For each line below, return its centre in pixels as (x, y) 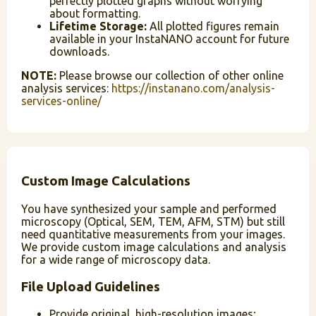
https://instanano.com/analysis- (193, 88)
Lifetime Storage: (98, 26)
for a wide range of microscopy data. (116, 259)
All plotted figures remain (213, 26)
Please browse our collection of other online (170, 75)
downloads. (79, 51)
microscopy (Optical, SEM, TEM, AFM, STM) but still (153, 221)
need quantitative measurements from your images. (153, 234)
